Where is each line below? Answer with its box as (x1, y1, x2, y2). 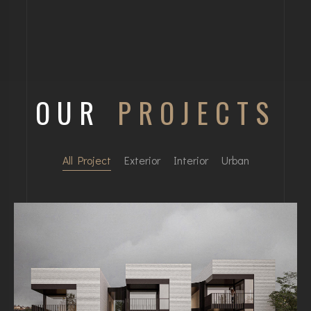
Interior (173, 152, 208, 167)
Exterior (124, 152, 160, 167)
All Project (62, 152, 111, 167)
